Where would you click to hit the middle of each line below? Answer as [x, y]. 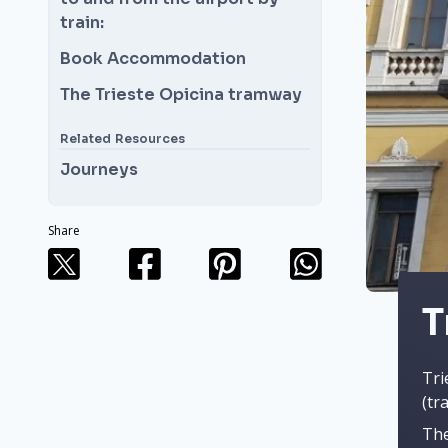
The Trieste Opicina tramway [181, 94]
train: [82, 22]
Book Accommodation [153, 58]
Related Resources [122, 138]
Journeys [99, 169]
